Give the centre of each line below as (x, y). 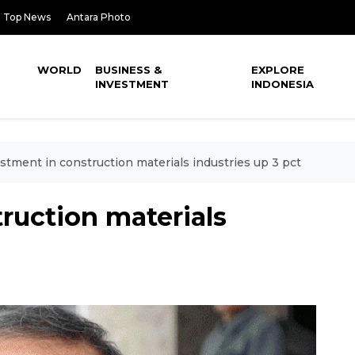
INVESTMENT (132, 84)
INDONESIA (283, 84)
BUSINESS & (129, 70)
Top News (27, 17)
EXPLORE (278, 70)
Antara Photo (99, 17)
